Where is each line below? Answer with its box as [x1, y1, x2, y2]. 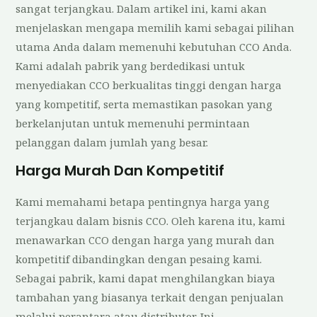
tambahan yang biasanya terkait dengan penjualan [16, 289, 284, 304]
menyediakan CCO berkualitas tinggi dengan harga [16, 77, 282, 92]
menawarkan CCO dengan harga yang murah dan [16, 232, 275, 247]
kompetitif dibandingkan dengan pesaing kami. [16, 251, 263, 266]
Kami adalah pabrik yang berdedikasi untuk [16, 58, 246, 73]
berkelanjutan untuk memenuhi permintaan [16, 115, 250, 130]
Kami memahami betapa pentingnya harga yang [16, 194, 270, 209]
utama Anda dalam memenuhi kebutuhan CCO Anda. [16, 39, 292, 54]
